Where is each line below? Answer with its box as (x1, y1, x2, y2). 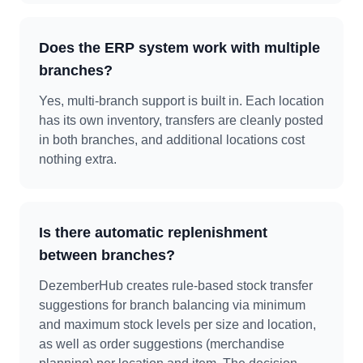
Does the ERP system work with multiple (39, 40, 320, 56)
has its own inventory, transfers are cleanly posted (39, 113, 323, 127)
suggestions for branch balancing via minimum (39, 298, 305, 312)
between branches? (39, 247, 175, 263)
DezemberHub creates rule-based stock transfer (39, 279, 313, 293)
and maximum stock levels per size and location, (39, 318, 316, 331)
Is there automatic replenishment (39, 224, 267, 241)
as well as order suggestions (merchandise (39, 337, 284, 351)
